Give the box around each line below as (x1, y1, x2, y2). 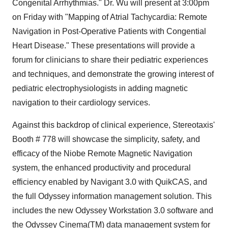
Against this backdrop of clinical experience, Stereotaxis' (12, 121, 215, 129)
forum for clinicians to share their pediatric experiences (12, 55, 208, 64)
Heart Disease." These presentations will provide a (12, 41, 195, 50)
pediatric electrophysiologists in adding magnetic (12, 84, 188, 93)
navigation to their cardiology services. (12, 98, 150, 107)
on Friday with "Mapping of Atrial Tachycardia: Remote (12, 13, 207, 21)
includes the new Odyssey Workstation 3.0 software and (12, 206, 213, 215)
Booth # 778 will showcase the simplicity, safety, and (12, 135, 200, 144)
